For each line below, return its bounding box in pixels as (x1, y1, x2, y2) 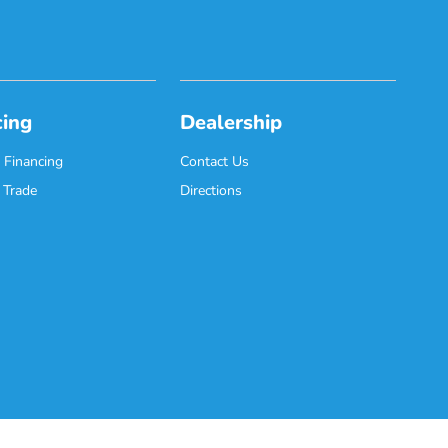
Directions (180, 181, 243, 201)
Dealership (180, 109, 283, 137)
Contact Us (180, 152, 250, 172)
